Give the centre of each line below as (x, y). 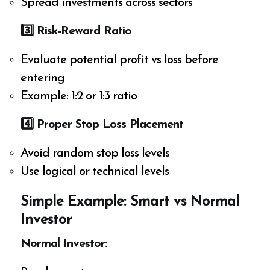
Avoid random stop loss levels (95, 154)
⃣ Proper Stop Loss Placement (108, 125)
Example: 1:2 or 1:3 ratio (79, 97)
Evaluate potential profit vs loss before (120, 61)
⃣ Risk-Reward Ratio (83, 32)
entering (43, 79)
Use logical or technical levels (95, 172)
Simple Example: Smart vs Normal (130, 202)
